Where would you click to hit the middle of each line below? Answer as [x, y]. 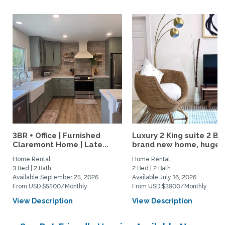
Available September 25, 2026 [55, 177]
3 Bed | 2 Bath [32, 168]
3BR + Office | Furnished [57, 136]
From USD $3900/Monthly [170, 186]
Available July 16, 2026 [164, 177]
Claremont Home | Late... [61, 145]
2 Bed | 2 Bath [151, 168]
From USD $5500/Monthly [50, 186]
